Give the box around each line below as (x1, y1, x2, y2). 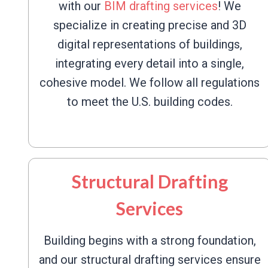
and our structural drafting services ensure (38, 252, 261, 267)
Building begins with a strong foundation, (43, 233, 256, 248)
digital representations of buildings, (57, 37, 242, 51)
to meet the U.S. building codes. (66, 95, 233, 109)
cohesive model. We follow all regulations (39, 75, 260, 90)
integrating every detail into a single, (55, 56, 244, 71)
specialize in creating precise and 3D (53, 18, 246, 32)
